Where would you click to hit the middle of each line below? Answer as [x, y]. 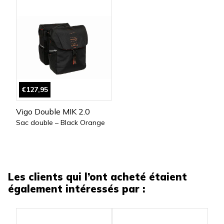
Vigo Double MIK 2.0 [53, 112]
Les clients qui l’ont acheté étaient [97, 177]
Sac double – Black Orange [60, 123]
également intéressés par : [76, 189]
